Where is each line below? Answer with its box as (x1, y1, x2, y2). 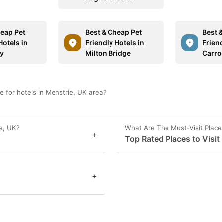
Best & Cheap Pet (85, 28, 142, 36)
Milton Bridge (85, 49, 131, 57)
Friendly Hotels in (85, 38, 145, 47)
